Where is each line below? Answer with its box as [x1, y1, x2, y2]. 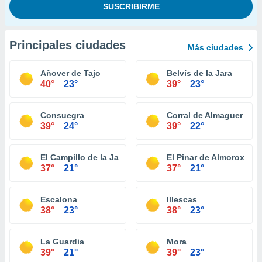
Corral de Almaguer [167, 111, 243, 120]
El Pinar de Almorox [167, 153, 244, 162]
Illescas [167, 195, 197, 204]
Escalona [40, 195, 77, 204]
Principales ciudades [9, 39, 126, 51]
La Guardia [40, 237, 84, 246]
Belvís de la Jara [167, 68, 232, 78]
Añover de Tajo [40, 68, 101, 78]
